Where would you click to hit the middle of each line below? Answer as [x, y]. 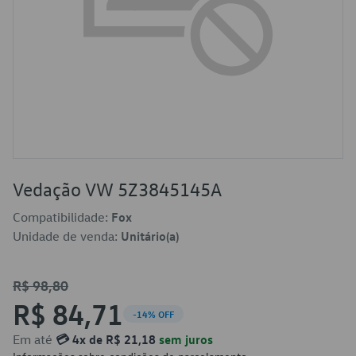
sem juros [184, 339]
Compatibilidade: [62, 217]
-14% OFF [153, 314]
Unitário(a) [150, 236]
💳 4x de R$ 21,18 [106, 339]
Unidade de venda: [67, 236]
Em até [34, 339]
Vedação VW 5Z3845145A [117, 189]
